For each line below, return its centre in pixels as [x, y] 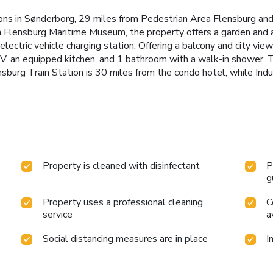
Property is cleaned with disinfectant [122, 165]
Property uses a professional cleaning [123, 202]
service [58, 214]
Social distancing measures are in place [126, 239]
